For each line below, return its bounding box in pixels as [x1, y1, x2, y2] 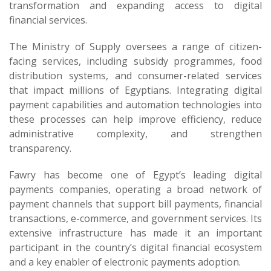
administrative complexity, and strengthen [9, 127, 262, 140]
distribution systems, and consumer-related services [9, 69, 262, 82]
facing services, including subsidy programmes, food [9, 54, 262, 68]
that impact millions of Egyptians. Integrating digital [9, 83, 262, 97]
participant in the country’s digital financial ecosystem [9, 241, 262, 254]
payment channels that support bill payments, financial [9, 197, 262, 211]
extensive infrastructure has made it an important [9, 226, 262, 240]
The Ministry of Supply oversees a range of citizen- [9, 40, 262, 53]
